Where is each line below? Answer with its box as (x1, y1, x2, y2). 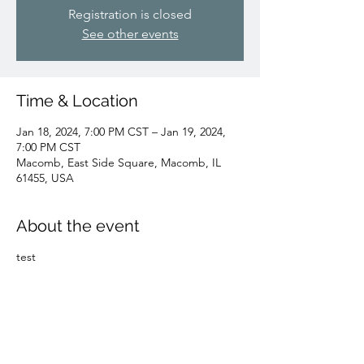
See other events (81, 25, 179, 41)
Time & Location (16, 90, 138, 110)
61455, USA (16, 170, 74, 185)
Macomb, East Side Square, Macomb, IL (16, 154, 221, 170)
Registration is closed (68, 6, 192, 22)
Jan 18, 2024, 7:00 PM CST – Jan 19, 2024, (16, 123, 226, 139)
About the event (16, 215, 140, 236)
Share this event (16, 338, 139, 358)
